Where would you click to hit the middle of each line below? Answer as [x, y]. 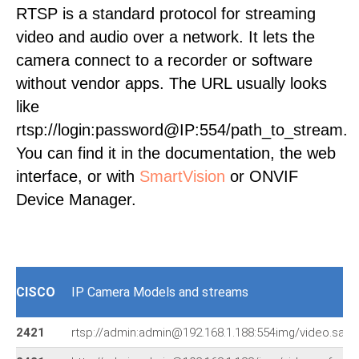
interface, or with [78, 176]
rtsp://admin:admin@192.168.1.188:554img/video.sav [211, 333]
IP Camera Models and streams [160, 292]
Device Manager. [76, 200]
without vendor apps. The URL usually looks [171, 83]
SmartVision [182, 176]
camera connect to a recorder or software [164, 60]
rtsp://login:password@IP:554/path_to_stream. [182, 130]
